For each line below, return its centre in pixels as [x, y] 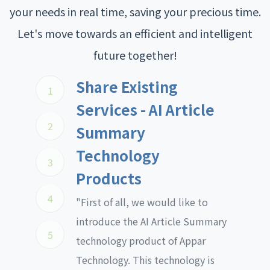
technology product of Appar [141, 240]
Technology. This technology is [145, 260]
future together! [135, 55]
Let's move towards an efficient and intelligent [135, 33]
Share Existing [127, 86]
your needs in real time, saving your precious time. [135, 11]
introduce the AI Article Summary [151, 221]
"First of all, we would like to [142, 202]
